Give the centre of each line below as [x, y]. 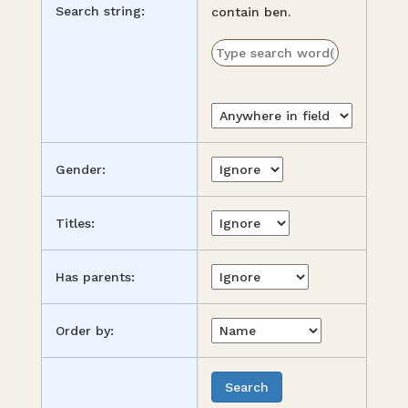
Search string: [100, 11]
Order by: [85, 331]
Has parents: [95, 277]
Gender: [81, 169]
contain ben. [251, 12]
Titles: [75, 223]
